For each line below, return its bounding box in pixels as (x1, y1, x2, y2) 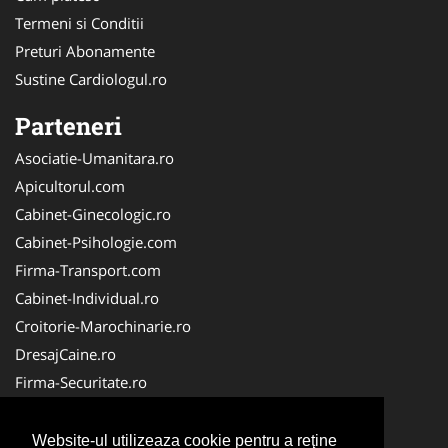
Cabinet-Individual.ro (15, 288, 159, 309)
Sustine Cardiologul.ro (15, 69, 167, 90)
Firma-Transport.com (15, 260, 161, 281)
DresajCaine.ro (15, 344, 116, 365)
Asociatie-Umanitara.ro (15, 148, 174, 169)
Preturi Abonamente (15, 41, 155, 62)
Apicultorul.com (15, 176, 125, 197)
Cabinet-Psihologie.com (15, 232, 177, 253)
